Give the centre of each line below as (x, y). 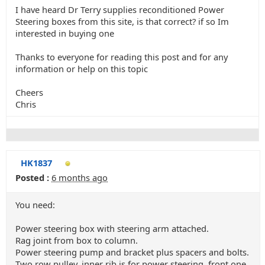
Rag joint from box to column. (77, 240)
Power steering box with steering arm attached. (112, 228)
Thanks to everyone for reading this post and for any (122, 57)
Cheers (29, 92)
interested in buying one (65, 33)
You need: (35, 205)
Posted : (32, 177)
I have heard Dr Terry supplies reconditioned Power (120, 9)
